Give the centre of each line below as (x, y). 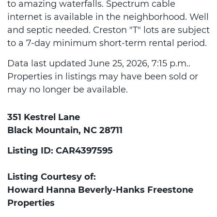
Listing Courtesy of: (52, 177)
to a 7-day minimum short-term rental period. (107, 43)
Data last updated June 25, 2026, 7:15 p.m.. (99, 63)
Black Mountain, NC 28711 (65, 130)
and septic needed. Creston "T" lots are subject (108, 30)
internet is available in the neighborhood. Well (108, 17)
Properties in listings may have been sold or (103, 77)
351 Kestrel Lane (44, 117)
